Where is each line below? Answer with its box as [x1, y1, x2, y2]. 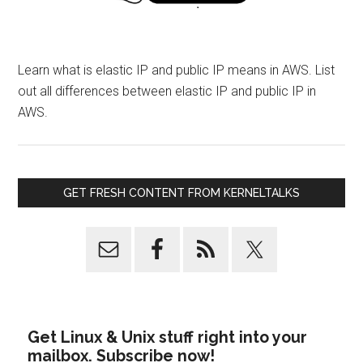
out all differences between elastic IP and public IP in [18, 83, 317, 99]
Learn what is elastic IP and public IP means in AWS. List [18, 62, 335, 78]
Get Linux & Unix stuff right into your [28, 328, 308, 347]
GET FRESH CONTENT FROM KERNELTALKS [63, 186, 300, 199]
